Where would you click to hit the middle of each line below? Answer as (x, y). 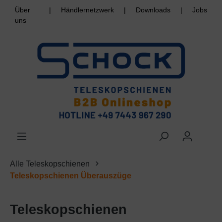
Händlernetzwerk (87, 10)
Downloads (153, 10)
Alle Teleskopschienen (50, 164)
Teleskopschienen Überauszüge (71, 176)
